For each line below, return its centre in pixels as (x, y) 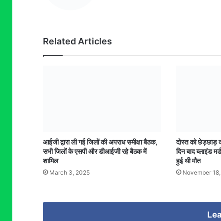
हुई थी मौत (188, 160)
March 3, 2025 (70, 172)
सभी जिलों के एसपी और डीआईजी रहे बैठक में (95, 151)
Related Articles (77, 41)
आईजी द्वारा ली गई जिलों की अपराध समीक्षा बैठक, (100, 142)
